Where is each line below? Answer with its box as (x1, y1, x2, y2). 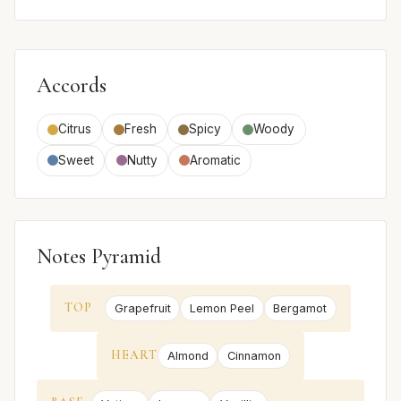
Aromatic (189, 152, 241, 167)
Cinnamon (226, 349, 281, 363)
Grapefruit (114, 301, 171, 315)
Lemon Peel (190, 301, 254, 315)
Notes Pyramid (37, 243, 161, 269)
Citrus (58, 122, 92, 137)
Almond (166, 349, 209, 363)
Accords (37, 73, 107, 99)
